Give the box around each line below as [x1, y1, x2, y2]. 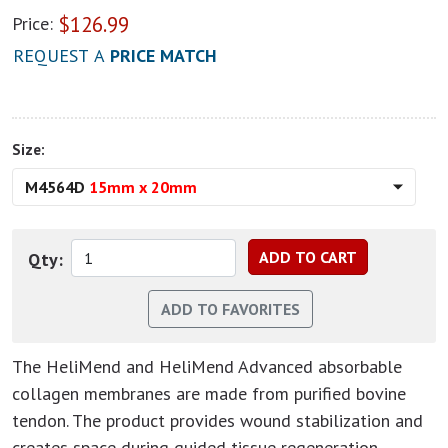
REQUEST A [13, 44, 110, 67]
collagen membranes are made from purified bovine [12, 382, 406, 405]
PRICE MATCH [110, 44, 217, 67]
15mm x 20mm [89, 177, 197, 197]
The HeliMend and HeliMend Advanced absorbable [12, 355, 402, 378]
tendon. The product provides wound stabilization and [12, 409, 423, 432]
